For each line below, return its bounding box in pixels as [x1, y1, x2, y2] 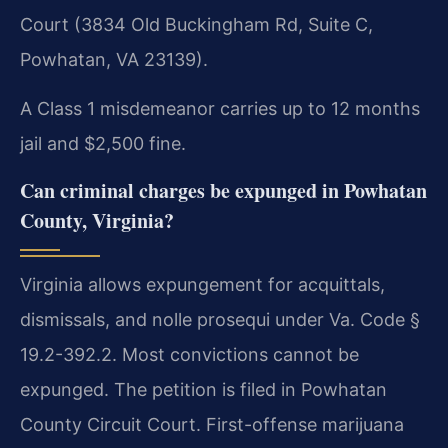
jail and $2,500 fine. [20, 133, 186, 155]
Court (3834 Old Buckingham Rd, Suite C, [20, 13, 373, 35]
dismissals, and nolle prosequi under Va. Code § [20, 308, 420, 330]
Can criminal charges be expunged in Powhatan [20, 175, 427, 205]
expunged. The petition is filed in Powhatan [20, 378, 387, 400]
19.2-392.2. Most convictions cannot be [20, 343, 359, 365]
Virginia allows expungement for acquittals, [20, 273, 385, 295]
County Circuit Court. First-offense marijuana [20, 413, 404, 435]
